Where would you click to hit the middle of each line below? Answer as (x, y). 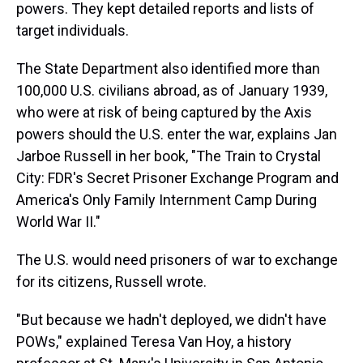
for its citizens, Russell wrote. (111, 282)
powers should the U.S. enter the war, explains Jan (177, 134)
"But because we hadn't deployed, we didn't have (171, 320)
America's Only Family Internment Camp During (167, 200)
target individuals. (73, 30)
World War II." (58, 222)
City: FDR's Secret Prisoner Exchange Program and (177, 178)
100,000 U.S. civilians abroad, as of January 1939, (172, 90)
